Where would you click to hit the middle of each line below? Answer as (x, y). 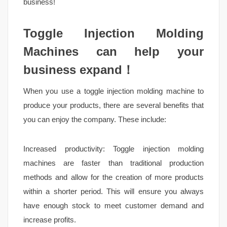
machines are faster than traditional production (113, 163)
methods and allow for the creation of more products (113, 177)
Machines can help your (113, 51)
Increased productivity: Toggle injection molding (113, 148)
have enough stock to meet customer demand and (113, 205)
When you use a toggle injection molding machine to (113, 91)
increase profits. (50, 219)
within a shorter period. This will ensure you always (113, 191)
